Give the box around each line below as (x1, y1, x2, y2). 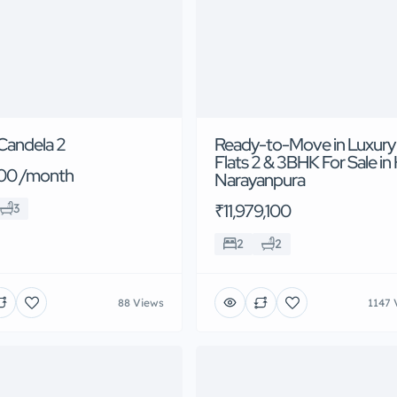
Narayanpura (214, 168, 305, 192)
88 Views (118, 295, 164, 309)
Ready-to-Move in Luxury (214, 133, 395, 157)
